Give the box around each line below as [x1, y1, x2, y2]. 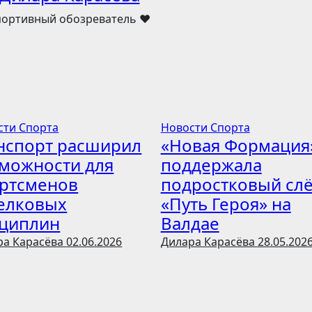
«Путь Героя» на [160, 192, 291, 215]
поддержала [160, 153, 262, 176]
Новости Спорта [160, 120, 250, 135]
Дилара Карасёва [160, 234, 258, 249]
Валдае [160, 212, 219, 235]
